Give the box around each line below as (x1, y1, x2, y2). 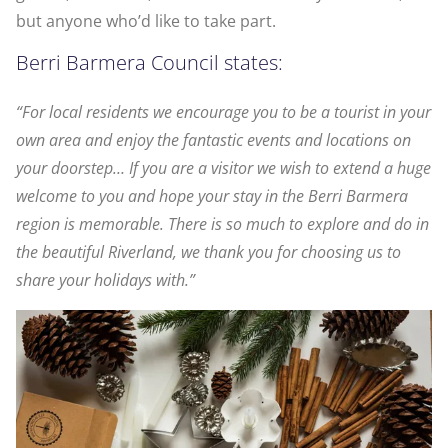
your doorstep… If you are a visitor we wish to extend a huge (16, 157, 431, 180)
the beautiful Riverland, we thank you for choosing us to (16, 241, 401, 264)
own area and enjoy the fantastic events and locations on (16, 129, 411, 152)
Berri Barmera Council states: (16, 49, 283, 77)
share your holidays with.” (16, 269, 195, 292)
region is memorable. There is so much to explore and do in (16, 213, 429, 236)
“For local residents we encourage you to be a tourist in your (16, 101, 431, 124)
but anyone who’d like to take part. (16, 10, 276, 33)
